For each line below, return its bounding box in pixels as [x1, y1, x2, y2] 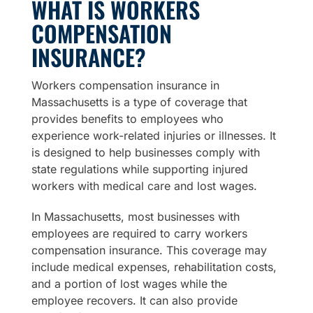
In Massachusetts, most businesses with [31, 210, 240, 224]
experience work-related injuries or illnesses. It [31, 129, 276, 143]
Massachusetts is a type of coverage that [31, 95, 247, 110]
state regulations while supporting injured [31, 162, 248, 177]
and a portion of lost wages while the [31, 277, 227, 291]
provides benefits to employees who [31, 112, 224, 126]
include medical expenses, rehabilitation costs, [31, 260, 277, 275]
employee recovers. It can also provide [31, 293, 238, 308]
